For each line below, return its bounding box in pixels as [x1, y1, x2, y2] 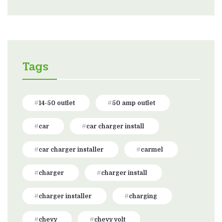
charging [129, 192, 157, 200]
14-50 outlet [39, 99, 75, 107]
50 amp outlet [112, 99, 155, 107]
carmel [141, 146, 163, 153]
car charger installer [39, 146, 104, 153]
